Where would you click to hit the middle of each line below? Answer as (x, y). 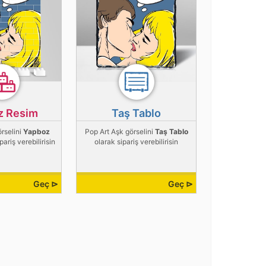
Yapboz (37, 132)
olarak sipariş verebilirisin (137, 142)
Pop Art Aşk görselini (120, 132)
